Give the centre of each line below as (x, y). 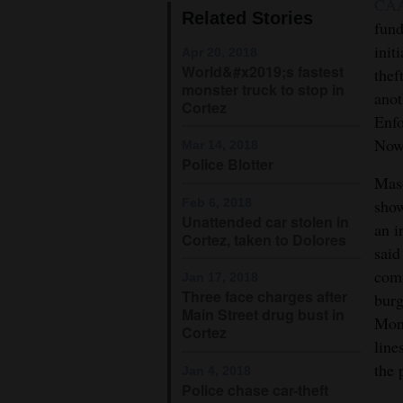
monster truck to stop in (263, 89)
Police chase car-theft (255, 390)
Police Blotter (228, 165)
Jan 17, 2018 (220, 278)
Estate (34, 95)
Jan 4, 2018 (216, 370)
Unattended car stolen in (265, 221)
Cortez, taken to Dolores (264, 239)
